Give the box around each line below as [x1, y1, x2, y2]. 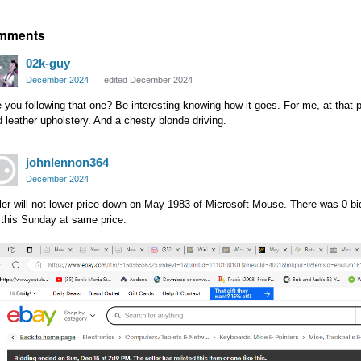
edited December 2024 [104, 74, 193, 85]
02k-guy [26, 56, 70, 70]
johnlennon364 [26, 155, 109, 169]
